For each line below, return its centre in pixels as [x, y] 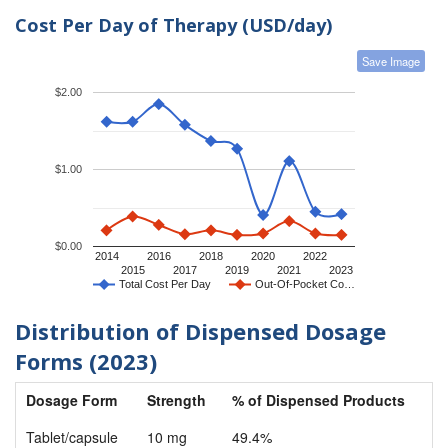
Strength [176, 400]
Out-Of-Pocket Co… [305, 283]
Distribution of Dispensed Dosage [200, 330]
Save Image [391, 60]
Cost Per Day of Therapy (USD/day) [173, 25]
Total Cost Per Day [165, 283]
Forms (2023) [86, 360]
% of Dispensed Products [318, 400]
